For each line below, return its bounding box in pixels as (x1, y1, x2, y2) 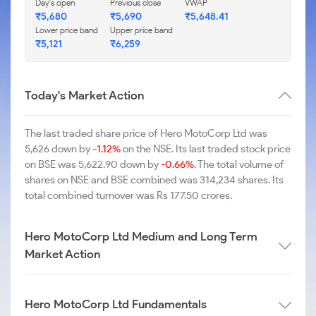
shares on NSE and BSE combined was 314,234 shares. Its (25, 174, 284, 186)
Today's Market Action (25, 88, 144, 102)
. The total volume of (194, 158, 284, 171)
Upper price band (110, 25, 173, 35)
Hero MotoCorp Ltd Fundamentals (25, 297, 207, 311)
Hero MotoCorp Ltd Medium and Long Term (25, 229, 257, 243)
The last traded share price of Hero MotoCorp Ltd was (25, 127, 267, 140)
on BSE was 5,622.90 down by (25, 158, 161, 171)
